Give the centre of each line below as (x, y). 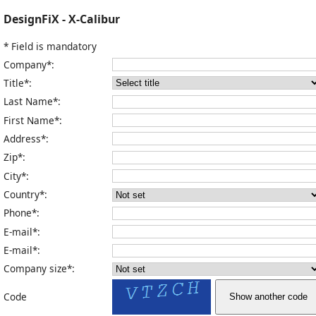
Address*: (26, 138)
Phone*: (22, 213)
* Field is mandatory (50, 46)
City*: (16, 176)
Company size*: (39, 269)
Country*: (25, 195)
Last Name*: (32, 102)
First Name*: (33, 120)
